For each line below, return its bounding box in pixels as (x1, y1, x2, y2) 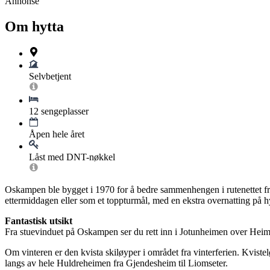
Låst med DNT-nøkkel (29, 152, 115, 163)
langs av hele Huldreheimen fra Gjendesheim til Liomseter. (5, 258, 228, 269)
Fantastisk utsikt (5, 216, 72, 227)
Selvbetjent (29, 71, 71, 82)
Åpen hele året (29, 129, 84, 140)
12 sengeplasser (29, 106, 89, 117)
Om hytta (5, 19, 64, 35)
